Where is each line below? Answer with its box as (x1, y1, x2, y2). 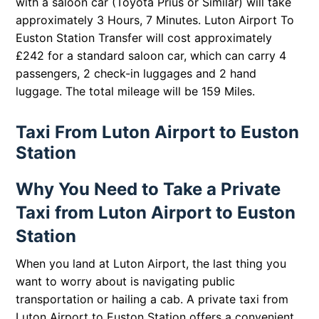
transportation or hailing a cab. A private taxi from (16, 292, 289, 307)
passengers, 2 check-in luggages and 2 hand (16, 66, 257, 81)
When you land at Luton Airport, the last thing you (16, 256, 287, 271)
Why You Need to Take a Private (16, 179, 281, 200)
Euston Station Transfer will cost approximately (16, 31, 273, 46)
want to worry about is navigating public (16, 274, 236, 289)
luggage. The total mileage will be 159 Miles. (16, 84, 256, 99)
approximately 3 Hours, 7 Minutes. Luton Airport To (16, 13, 295, 28)
